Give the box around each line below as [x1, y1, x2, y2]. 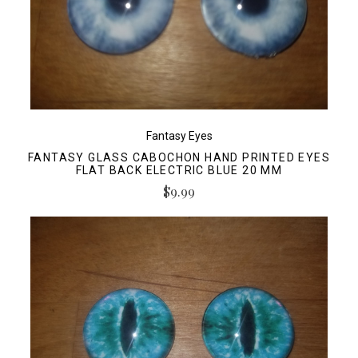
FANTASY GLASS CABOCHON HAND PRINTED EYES [28, 150, 330, 164]
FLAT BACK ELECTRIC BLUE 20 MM [75, 163, 283, 177]
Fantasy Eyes [145, 129, 213, 142]
